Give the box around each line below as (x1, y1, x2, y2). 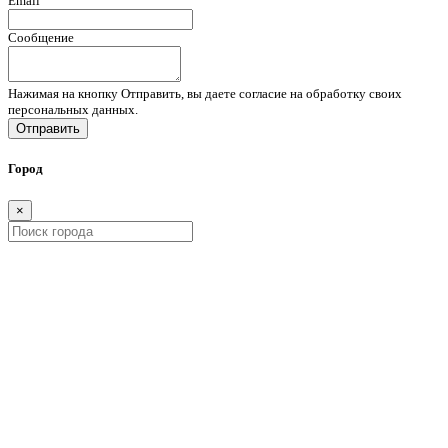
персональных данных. (8, 102, 138, 118)
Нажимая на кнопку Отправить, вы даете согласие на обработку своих (8, 86, 402, 102)
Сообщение (8, 30, 74, 46)
